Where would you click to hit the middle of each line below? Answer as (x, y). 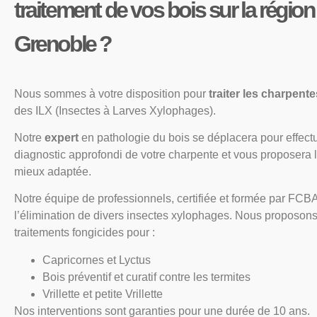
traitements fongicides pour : (85, 233)
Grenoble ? (63, 44)
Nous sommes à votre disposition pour (111, 93)
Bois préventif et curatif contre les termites (146, 277)
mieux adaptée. (53, 172)
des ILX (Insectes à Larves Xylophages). (115, 110)
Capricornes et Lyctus (97, 260)
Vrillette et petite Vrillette (103, 294)
